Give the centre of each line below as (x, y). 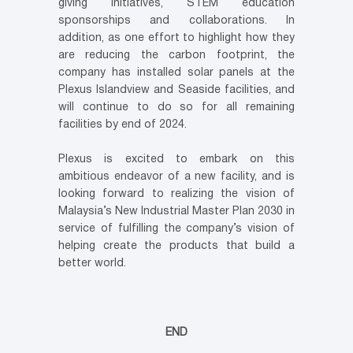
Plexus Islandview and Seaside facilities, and (176, 91)
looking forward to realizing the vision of (176, 195)
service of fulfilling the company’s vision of (176, 229)
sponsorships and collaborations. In (176, 21)
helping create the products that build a (176, 247)
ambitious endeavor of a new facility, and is (176, 177)
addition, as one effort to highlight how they (176, 39)
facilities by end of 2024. (123, 125)
